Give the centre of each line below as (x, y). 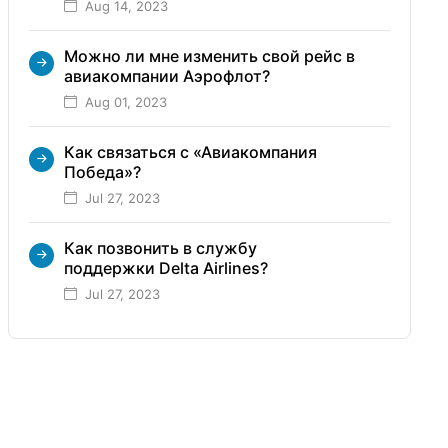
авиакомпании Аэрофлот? (166, 75)
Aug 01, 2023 (125, 101)
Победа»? (102, 171)
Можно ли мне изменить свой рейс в (209, 55)
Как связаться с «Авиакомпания (190, 151)
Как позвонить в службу (160, 247)
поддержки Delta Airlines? (165, 267)
